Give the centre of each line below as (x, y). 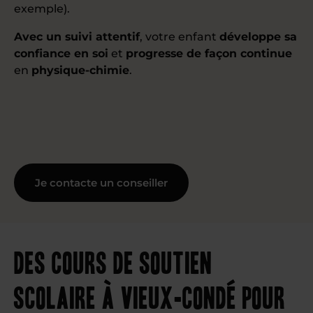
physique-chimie (80, 70)
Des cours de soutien (113, 261)
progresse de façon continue (209, 53)
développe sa (258, 37)
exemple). (42, 9)
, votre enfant (180, 37)
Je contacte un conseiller (101, 182)
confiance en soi (61, 53)
